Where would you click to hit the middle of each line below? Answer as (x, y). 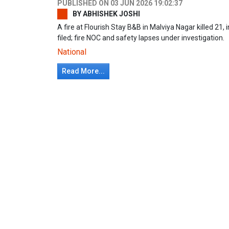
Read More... (83, 71)
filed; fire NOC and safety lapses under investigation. (142, 38)
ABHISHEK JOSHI (111, 14)
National (72, 52)
